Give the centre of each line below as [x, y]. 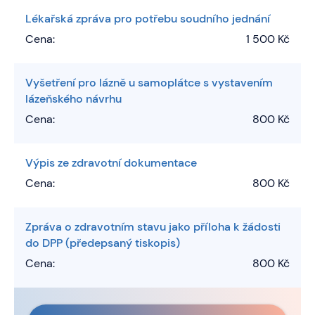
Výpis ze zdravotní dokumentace [111, 162]
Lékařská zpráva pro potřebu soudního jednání [148, 18]
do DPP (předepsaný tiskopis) [103, 243]
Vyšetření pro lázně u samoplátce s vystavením [149, 82]
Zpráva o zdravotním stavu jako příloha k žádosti [153, 226]
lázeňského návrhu [73, 98]
